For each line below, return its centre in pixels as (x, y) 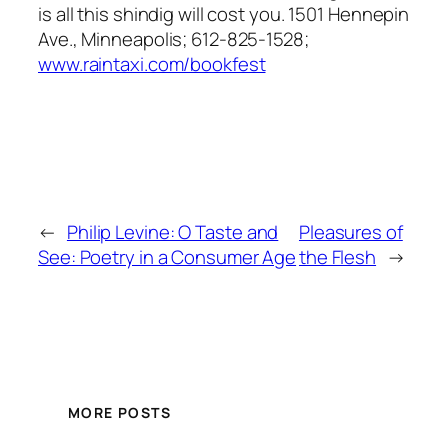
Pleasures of (350, 231)
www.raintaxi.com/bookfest (152, 63)
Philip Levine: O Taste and (172, 231)
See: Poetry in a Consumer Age (167, 256)
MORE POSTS (119, 413)
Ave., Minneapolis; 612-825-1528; (173, 38)
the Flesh (337, 256)
